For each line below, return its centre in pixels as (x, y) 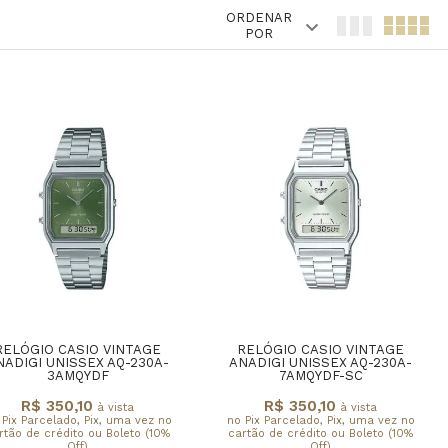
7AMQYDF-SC (320, 376)
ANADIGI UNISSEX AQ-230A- (320, 363)
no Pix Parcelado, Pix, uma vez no (320, 420)
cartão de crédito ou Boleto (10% (320, 433)
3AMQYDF (77, 376)
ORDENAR (258, 18)
